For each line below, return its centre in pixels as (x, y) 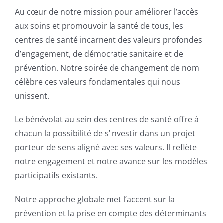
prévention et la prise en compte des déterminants (110, 213)
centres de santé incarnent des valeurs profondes (108, 40)
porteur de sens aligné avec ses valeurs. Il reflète (106, 148)
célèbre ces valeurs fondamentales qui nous (97, 82)
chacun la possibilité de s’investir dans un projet (105, 134)
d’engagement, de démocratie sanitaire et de (99, 54)
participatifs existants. (56, 175)
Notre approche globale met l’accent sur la (95, 199)
